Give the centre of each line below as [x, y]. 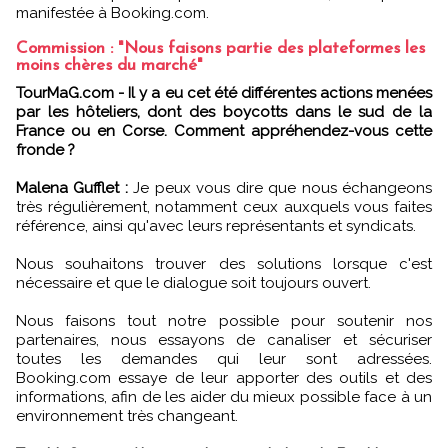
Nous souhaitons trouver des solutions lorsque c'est [224, 263]
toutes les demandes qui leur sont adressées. [224, 358]
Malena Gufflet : [72, 187]
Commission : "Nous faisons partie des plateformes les [220, 48]
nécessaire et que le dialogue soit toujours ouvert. [193, 282]
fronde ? [45, 149]
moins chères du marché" [109, 65]
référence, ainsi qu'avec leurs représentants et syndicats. [216, 225]
